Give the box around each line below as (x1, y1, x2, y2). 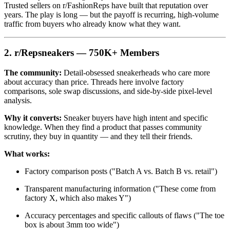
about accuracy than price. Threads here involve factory (4, 77, 184, 86)
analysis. (4, 95, 32, 105)
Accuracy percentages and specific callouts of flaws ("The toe (25, 210, 224, 220)
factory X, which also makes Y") (25, 193, 131, 202)
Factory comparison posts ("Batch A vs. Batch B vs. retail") (25, 166, 217, 176)
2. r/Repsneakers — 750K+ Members (4, 47, 159, 59)
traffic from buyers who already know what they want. (4, 19, 181, 28)
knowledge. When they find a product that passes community (4, 122, 202, 131)
